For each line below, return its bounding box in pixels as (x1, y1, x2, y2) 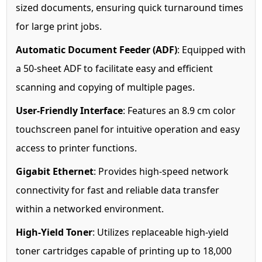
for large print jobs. (16, 19, 102, 33)
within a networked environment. (16, 202, 164, 215)
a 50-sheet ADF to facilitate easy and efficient (16, 61, 213, 75)
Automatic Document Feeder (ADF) (16, 43, 178, 56)
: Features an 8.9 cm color (123, 104, 236, 117)
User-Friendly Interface (16, 104, 123, 117)
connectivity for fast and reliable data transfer (16, 183, 220, 196)
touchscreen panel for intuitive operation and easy (16, 122, 240, 136)
